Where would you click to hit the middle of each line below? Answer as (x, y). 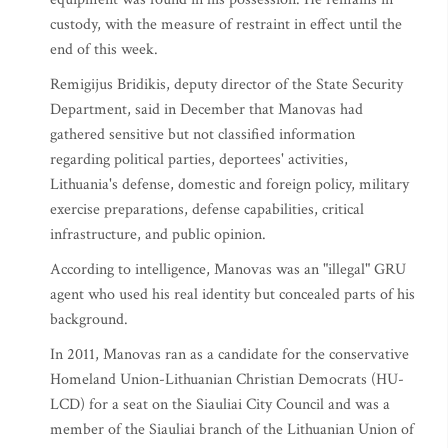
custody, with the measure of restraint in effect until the (226, 24)
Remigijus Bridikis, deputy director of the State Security (226, 84)
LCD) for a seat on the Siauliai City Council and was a (220, 404)
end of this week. (104, 49)
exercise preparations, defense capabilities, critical (207, 209)
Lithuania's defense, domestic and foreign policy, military (229, 184)
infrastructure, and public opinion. (158, 234)
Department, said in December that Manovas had (206, 109)
